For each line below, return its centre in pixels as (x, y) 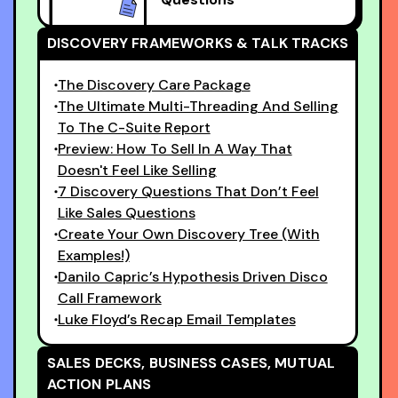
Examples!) (93, 255)
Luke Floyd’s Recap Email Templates (176, 319)
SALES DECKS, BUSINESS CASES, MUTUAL (191, 362)
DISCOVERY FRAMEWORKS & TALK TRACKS (198, 43)
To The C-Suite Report (134, 127)
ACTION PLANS (99, 384)
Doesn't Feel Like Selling (137, 170)
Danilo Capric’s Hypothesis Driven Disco (192, 276)
